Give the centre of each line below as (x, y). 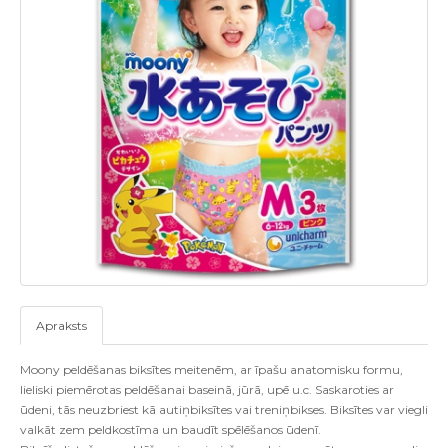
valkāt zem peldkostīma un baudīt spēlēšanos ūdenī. (170, 430)
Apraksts (61, 326)
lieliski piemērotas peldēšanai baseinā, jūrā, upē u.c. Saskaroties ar (207, 390)
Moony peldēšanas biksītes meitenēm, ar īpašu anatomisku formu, (211, 370)
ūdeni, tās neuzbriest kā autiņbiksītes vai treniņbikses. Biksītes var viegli (224, 410)
